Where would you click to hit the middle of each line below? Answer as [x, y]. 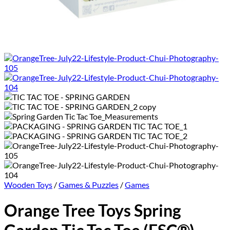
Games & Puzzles [89, 185]
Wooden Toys [28, 185]
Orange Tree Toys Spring [93, 210]
